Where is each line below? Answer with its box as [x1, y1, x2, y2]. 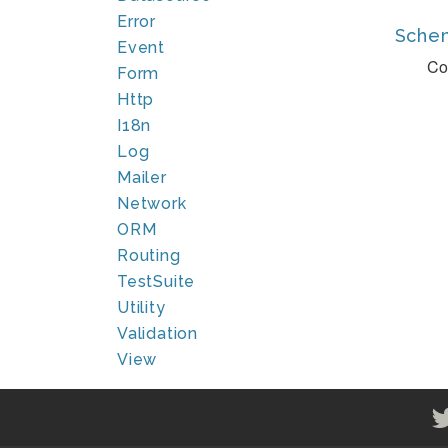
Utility [117, 298, 166, 317]
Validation [117, 324, 198, 343]
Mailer [117, 168, 167, 187]
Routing [117, 246, 181, 265]
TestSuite [117, 272, 196, 291]
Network [117, 194, 187, 213]
